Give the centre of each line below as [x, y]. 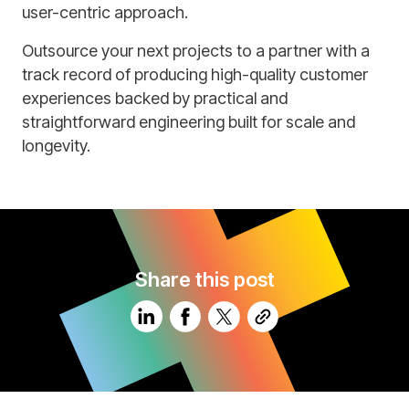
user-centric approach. [105, 12]
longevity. [56, 145]
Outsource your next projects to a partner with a [196, 50]
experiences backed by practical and [155, 98]
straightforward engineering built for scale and [189, 121]
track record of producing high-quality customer [195, 74]
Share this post [204, 280]
